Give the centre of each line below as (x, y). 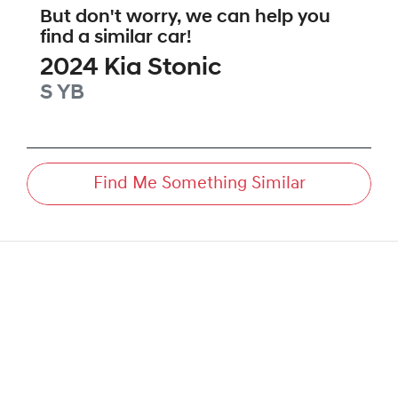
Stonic (184, 69)
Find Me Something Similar (199, 184)
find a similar (99, 38)
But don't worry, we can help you (185, 18)
